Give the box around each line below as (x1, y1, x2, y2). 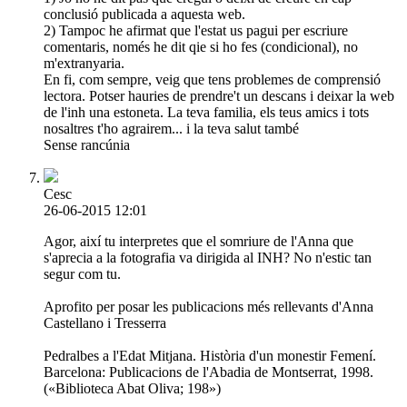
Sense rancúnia (44, 136, 130, 153)
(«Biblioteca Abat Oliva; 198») (44, 380, 221, 396)
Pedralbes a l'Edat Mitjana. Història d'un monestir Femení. (44, 347, 376, 363)
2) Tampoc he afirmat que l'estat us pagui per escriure (44, 22, 348, 38)
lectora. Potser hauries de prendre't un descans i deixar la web (44, 87, 394, 104)
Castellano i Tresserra (44, 314, 166, 331)
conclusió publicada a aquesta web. (44, 5, 245, 22)
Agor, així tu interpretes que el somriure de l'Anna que (44, 233, 353, 249)
